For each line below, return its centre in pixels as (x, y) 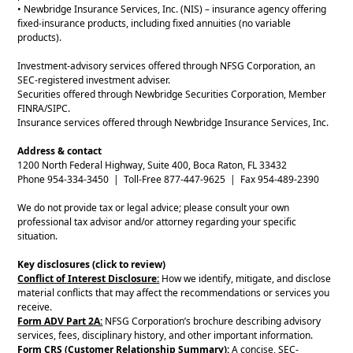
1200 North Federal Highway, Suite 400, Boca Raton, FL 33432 (152, 165)
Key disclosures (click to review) (92, 265)
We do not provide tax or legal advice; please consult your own (154, 208)
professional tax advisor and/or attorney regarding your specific (157, 222)
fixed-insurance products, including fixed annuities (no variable (154, 24)
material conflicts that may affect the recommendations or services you (174, 293)
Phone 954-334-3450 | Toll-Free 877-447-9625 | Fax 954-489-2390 (169, 180)
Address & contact (60, 151)
